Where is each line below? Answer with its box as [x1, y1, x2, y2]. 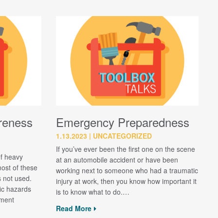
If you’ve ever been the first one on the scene [55, 144, 195, 154]
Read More [55, 203, 91, 214]
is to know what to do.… [55, 186, 129, 197]
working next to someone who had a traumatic [55, 165, 198, 175]
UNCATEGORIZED [92, 130, 152, 141]
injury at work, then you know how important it [55, 176, 197, 186]
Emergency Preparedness [55, 113, 189, 130]
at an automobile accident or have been [55, 154, 178, 164]
